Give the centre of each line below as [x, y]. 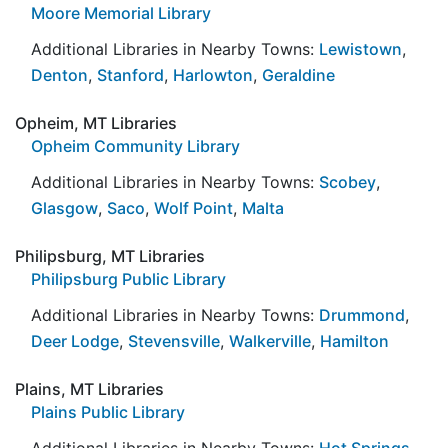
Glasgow [64, 207]
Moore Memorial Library [121, 12]
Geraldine [298, 74]
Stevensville [174, 340]
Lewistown [360, 48]
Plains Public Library [108, 411]
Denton [59, 74]
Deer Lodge [75, 340]
